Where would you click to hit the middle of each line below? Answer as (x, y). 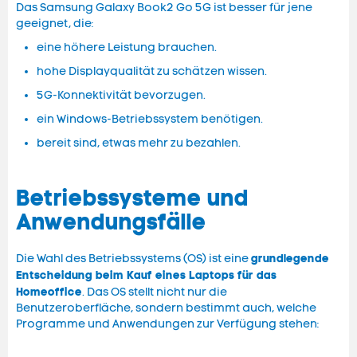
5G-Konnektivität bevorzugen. (121, 96)
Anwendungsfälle (111, 222)
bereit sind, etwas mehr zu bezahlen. (139, 143)
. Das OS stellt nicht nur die (155, 292)
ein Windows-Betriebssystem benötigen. (150, 120)
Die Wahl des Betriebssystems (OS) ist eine (133, 259)
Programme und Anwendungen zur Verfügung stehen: (167, 324)
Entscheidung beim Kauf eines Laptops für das (146, 275)
